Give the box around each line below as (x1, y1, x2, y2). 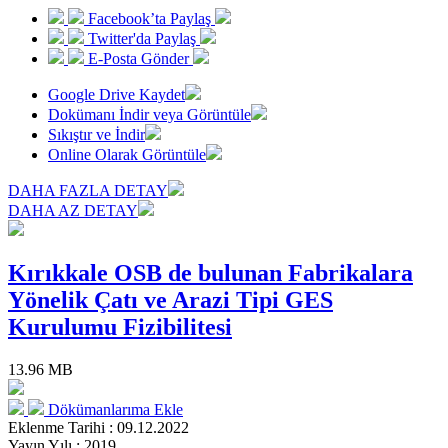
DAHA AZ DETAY (8, 201, 138, 219)
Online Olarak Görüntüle (48, 145, 206, 163)
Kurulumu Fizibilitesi (8, 313, 232, 340)
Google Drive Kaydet (48, 85, 185, 103)
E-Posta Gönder (88, 49, 189, 67)
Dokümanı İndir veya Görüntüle (48, 105, 251, 123)
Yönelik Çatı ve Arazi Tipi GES (8, 286, 333, 313)
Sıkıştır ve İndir (48, 125, 145, 143)
